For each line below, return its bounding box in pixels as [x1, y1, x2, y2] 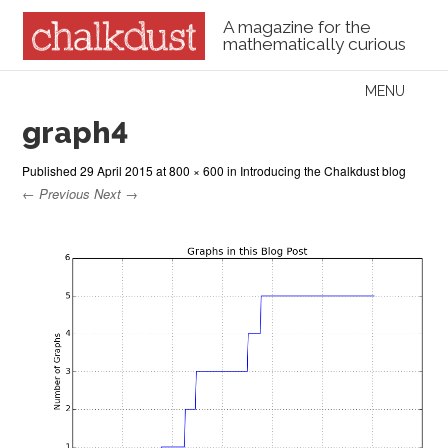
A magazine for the [222, 17, 371, 38]
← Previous [22, 183, 91, 203]
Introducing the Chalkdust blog [240, 161, 407, 179]
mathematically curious [222, 34, 406, 55]
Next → [94, 183, 139, 203]
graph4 [22, 114, 129, 150]
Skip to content [10, 80, 144, 102]
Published [22, 161, 81, 179]
